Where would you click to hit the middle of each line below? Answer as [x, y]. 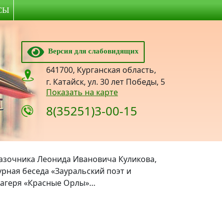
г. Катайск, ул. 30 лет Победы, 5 [106, 82]
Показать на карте [82, 92]
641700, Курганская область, [101, 70]
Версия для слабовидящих [91, 51]
